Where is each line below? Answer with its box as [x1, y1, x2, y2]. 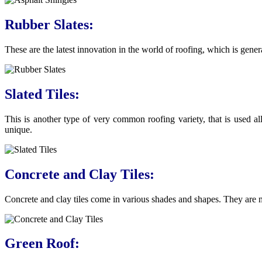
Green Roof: [5, 236, 80, 251]
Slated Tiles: [5, 86, 80, 102]
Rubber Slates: [5, 16, 94, 32]
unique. [5, 124, 35, 135]
